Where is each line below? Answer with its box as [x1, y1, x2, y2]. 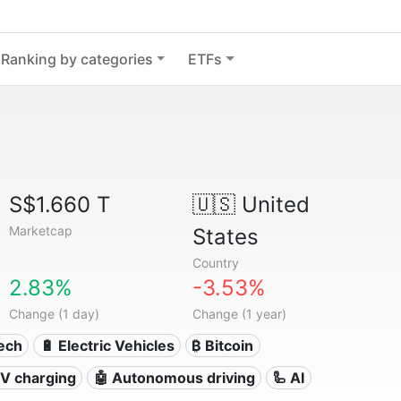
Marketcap [9, 223, 73, 238]
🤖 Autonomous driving [93, 369, 255, 387]
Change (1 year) [192, 306, 286, 321]
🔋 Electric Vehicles [39, 337, 175, 354]
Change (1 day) [9, 306, 100, 321]
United [235, 192, 310, 218]
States [192, 224, 259, 250]
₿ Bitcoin [192, 337, 254, 354]
